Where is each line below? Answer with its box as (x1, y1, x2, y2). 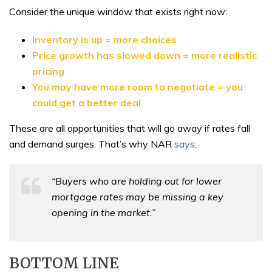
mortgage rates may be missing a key (52, 190, 223, 203)
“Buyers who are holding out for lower (52, 174, 222, 187)
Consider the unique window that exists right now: (9, 5, 227, 18)
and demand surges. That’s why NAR (9, 137, 174, 150)
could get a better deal (32, 96, 141, 109)
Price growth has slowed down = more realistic (32, 49, 257, 61)
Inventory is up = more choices (32, 33, 177, 46)
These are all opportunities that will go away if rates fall (9, 121, 250, 134)
